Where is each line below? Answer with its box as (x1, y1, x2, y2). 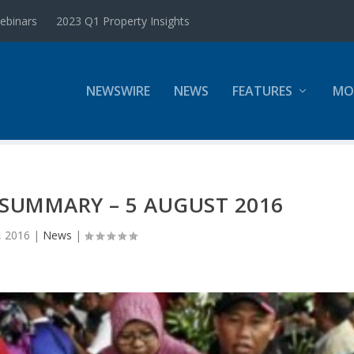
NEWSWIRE (85, 82, 150, 100)
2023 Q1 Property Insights (56, 13, 190, 28)
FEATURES (232, 82, 292, 100)
